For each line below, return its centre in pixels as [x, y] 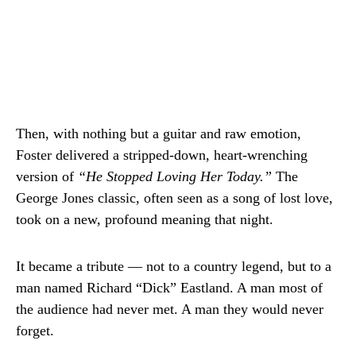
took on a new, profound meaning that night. [145, 219]
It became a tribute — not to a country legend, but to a [174, 266]
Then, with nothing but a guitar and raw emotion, [159, 133]
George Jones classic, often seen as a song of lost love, [174, 197]
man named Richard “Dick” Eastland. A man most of [169, 287]
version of [47, 176]
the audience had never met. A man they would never [170, 309]
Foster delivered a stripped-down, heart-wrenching [162, 155]
